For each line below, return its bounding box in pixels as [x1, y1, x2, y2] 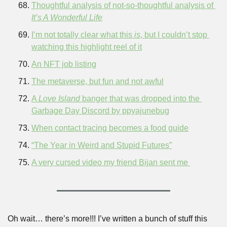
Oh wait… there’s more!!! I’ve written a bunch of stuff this [8, 214, 207, 223]
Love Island [39, 94, 82, 103]
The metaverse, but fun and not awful [31, 77, 164, 86]
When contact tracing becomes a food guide [31, 124, 188, 132]
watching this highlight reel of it [31, 43, 142, 51]
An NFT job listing [31, 60, 96, 68]
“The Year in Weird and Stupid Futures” [31, 141, 172, 149]
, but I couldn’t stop [140, 30, 207, 39]
